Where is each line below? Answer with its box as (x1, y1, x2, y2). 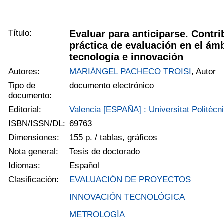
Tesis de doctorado (69, 146, 140, 156)
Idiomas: (8, 160, 41, 170)
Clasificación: (8, 174, 59, 184)
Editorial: (8, 104, 42, 114)
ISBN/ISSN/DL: (8, 118, 66, 128)
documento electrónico (69, 80, 154, 90)
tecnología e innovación (69, 51, 184, 62)
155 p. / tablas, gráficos (69, 132, 158, 142)
